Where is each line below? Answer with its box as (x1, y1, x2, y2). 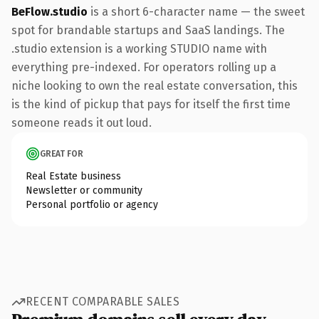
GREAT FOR (40, 148, 83, 159)
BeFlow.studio (11, 4, 88, 19)
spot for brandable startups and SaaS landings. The (11, 23, 285, 37)
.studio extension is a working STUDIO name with (11, 41, 267, 56)
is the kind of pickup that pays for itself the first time (11, 97, 291, 111)
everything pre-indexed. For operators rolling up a (11, 60, 276, 74)
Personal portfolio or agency (26, 198, 158, 211)
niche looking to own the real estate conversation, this (11, 78, 298, 93)
